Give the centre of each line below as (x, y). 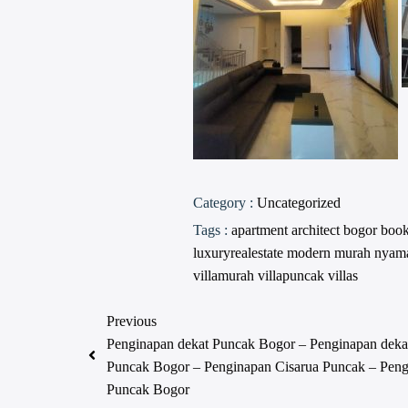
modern (310, 253)
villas (342, 276)
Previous (132, 321)
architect (317, 230)
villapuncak (292, 276)
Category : (223, 203)
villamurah (225, 276)
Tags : (210, 230)
